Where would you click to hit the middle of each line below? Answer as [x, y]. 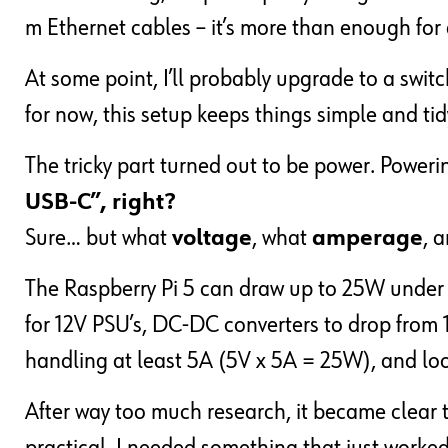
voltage [212, 238]
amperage [367, 238]
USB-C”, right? [100, 202]
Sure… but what [98, 238]
